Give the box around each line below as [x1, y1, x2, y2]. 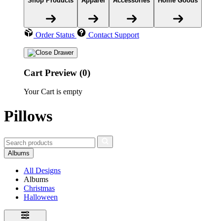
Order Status [36, 30, 74, 39]
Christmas [24, 184, 55, 193]
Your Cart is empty [24, 87, 82, 96]
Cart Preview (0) [24, 67, 90, 78]
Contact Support [88, 30, 139, 39]
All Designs [24, 166, 61, 175]
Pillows [4, 107, 52, 125]
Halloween [24, 193, 58, 202]
